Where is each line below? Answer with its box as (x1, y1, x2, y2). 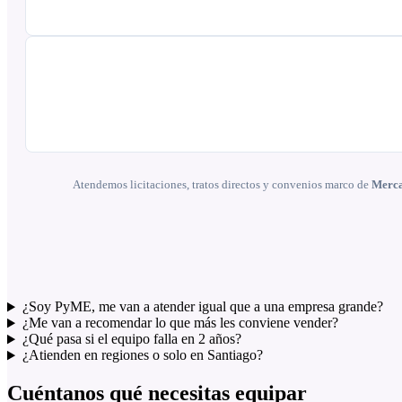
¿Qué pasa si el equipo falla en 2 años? (22, 331, 241, 347)
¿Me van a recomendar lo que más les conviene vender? (22, 315, 338, 331)
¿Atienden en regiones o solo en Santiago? (22, 347, 263, 363)
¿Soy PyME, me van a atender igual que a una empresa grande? (22, 299, 383, 315)
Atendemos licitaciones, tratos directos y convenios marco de (72, 177, 371, 191)
